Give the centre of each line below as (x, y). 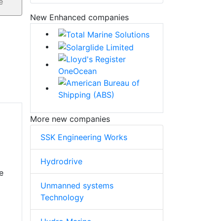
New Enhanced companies (79, 18)
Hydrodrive (61, 161)
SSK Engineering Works (84, 137)
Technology (62, 197)
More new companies (70, 119)
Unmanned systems (77, 185)
